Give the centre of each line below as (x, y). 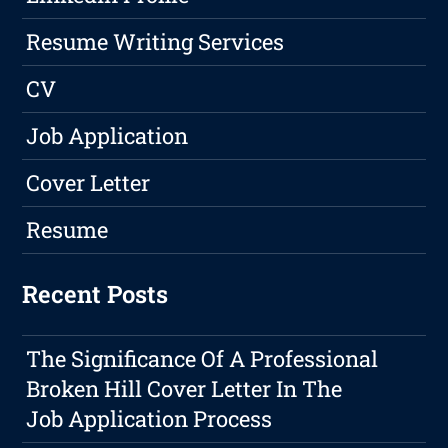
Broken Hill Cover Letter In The (184, 388)
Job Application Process (149, 418)
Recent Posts (95, 293)
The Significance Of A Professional (202, 358)
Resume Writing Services (155, 41)
